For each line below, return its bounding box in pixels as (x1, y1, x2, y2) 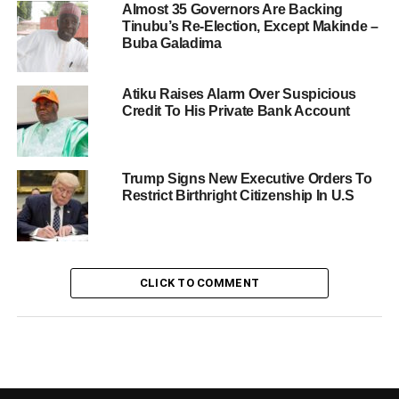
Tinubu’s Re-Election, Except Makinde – (121, 18, 379, 34)
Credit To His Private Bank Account (121, 102, 350, 118)
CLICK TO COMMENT (139, 275, 260, 289)
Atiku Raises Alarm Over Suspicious (121, 85, 356, 102)
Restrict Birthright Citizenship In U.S (121, 187, 354, 203)
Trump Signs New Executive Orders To (121, 170, 372, 186)
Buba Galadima (121, 35, 222, 51)
